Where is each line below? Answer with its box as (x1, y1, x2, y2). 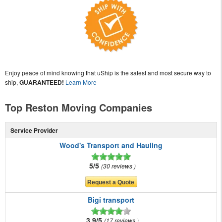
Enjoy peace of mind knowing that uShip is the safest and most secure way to (5, 68, 211, 77)
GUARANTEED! (19, 78, 64, 87)
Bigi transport (88, 195, 134, 205)
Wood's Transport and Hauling (59, 140, 163, 151)
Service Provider (10, 126, 58, 135)
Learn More (65, 78, 97, 87)
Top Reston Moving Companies (5, 100, 152, 115)
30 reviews (103, 162, 134, 170)
